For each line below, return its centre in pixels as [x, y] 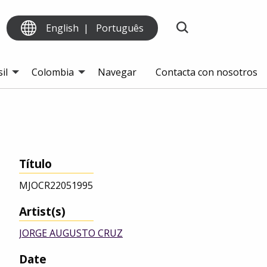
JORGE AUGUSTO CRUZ [71, 233]
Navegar [117, 72]
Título [35, 164]
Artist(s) [42, 212]
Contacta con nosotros [207, 72]
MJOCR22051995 [56, 186]
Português [120, 28]
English [63, 28]
